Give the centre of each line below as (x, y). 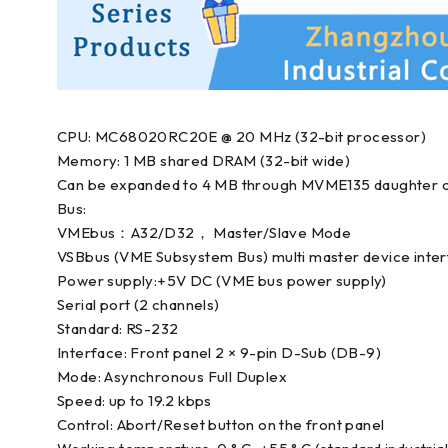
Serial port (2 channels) (138, 304)
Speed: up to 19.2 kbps (134, 400)
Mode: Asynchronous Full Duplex (172, 376)
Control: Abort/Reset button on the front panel (221, 424)
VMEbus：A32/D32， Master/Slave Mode (204, 232)
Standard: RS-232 (118, 328)
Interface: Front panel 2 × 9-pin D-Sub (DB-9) (219, 352)
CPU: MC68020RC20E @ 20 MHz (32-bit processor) (241, 136)
